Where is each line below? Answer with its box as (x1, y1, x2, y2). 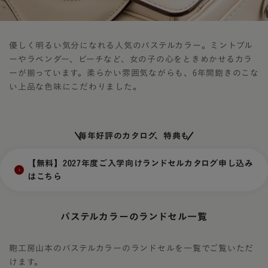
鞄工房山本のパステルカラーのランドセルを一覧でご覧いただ (9, 243, 254, 252)
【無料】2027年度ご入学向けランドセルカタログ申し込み (28, 159, 254, 167)
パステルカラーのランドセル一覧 (60, 211, 208, 221)
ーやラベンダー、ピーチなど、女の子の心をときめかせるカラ (9, 54, 252, 63)
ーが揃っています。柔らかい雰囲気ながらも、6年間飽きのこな (9, 68, 259, 77)
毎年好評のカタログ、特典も (78, 131, 190, 140)
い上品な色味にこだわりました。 (9, 82, 142, 91)
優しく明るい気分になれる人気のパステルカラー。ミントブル (9, 41, 253, 50)
